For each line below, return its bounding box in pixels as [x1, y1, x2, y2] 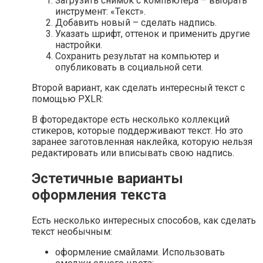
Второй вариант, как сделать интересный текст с [32, 82, 245, 93]
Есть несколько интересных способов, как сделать [32, 214, 256, 226]
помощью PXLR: [32, 93, 103, 104]
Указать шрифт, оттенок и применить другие [55, 28, 250, 39]
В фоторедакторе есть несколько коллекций [32, 113, 230, 125]
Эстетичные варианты [32, 170, 183, 187]
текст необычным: [32, 225, 112, 237]
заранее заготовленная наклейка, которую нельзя [32, 136, 252, 147]
